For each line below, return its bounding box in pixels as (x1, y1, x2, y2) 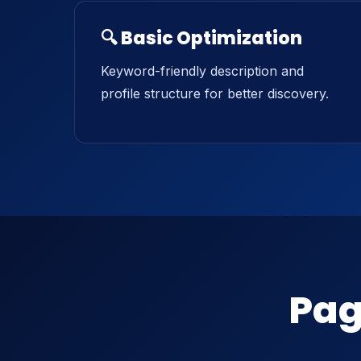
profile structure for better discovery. (101, 85, 329, 102)
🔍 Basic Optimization (101, 26, 302, 51)
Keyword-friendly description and (101, 63, 304, 79)
